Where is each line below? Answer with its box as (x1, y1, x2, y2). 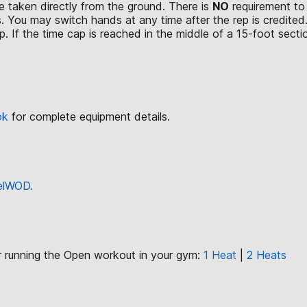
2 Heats (247, 247, 286, 262)
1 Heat (204, 247, 236, 262)
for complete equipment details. (8, 109, 173, 123)
